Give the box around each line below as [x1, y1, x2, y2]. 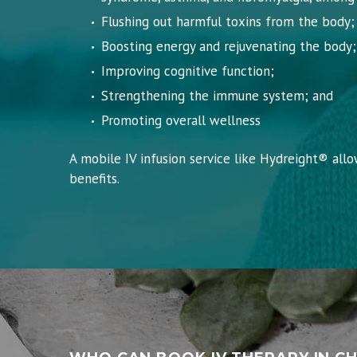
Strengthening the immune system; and [101, 86, 333, 104]
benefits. [69, 169, 120, 187]
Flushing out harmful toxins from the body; [101, 12, 355, 30]
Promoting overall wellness [101, 111, 261, 129]
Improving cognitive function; [101, 61, 274, 80]
